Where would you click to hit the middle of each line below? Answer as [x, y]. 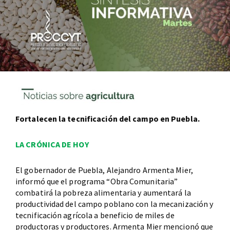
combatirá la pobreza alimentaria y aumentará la [103, 192]
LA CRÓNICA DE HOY [52, 144]
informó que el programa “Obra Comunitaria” [97, 181]
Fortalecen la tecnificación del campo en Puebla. [108, 118]
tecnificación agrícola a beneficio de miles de [95, 215]
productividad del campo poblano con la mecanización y [114, 204]
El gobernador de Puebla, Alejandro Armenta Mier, [104, 170]
